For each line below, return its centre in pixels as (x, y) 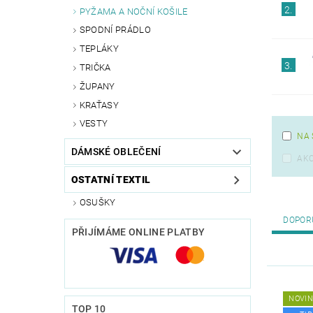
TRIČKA (95, 68)
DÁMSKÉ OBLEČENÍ (116, 152)
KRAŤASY (99, 105)
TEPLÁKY (99, 49)
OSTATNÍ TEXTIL (111, 180)
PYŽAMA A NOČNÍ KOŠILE (133, 11)
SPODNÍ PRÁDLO (115, 30)
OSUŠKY (97, 203)
